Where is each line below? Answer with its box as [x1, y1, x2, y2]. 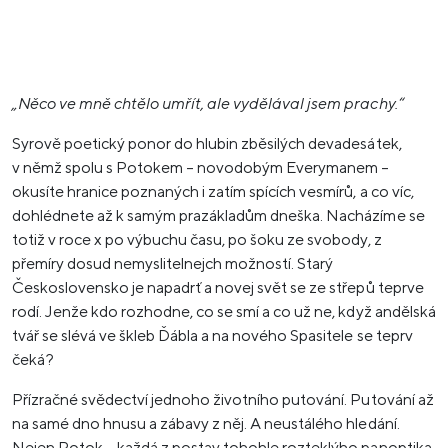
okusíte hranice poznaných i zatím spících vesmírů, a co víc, [12, 182, 414, 201]
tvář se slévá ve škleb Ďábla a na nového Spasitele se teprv [12, 326, 413, 345]
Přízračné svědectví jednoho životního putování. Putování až [12, 390, 434, 409]
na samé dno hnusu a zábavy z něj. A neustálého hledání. [12, 414, 400, 433]
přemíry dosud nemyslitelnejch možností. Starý [12, 254, 334, 273]
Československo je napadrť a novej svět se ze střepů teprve [12, 278, 424, 297]
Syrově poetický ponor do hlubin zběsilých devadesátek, [12, 134, 402, 153]
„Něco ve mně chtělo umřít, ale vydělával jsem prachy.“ [12, 94, 404, 113]
